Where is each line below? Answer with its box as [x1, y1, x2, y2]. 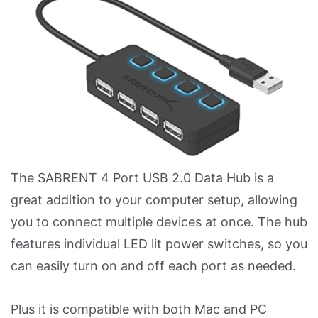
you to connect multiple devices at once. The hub [11, 214, 307, 229]
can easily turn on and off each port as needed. [11, 258, 296, 273]
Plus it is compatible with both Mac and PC [11, 301, 267, 317]
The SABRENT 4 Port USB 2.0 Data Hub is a [11, 170, 274, 185]
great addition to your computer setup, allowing [11, 192, 297, 207]
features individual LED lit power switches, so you [11, 236, 307, 251]
